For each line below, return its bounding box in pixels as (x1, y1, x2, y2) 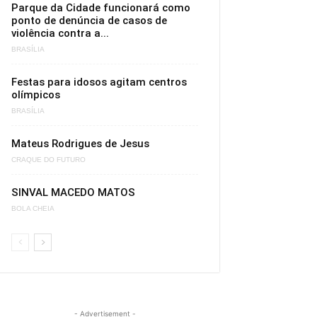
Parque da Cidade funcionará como (11, 1, 190, 14)
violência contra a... (11, 27, 109, 40)
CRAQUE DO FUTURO (11, 156, 86, 164)
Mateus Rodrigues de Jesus (11, 137, 149, 150)
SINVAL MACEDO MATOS (11, 186, 135, 199)
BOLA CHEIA (11, 204, 54, 213)
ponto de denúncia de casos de (11, 14, 167, 27)
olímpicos (11, 88, 60, 101)
